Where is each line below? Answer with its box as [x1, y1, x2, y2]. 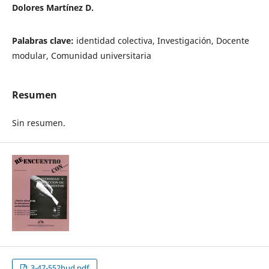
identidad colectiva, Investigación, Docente [76, 34, 249, 46]
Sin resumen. [11, 116, 65, 128]
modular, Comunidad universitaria [11, 49, 151, 61]
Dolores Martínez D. [11, 1, 94, 13]
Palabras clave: [11, 34, 76, 46]
